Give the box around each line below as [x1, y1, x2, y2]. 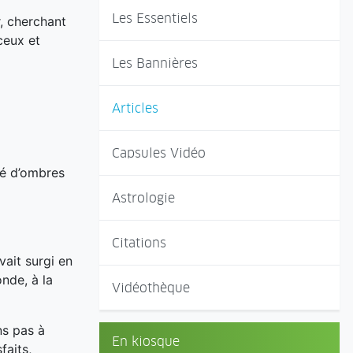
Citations [112, 235, 166, 250]
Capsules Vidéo [112, 145, 206, 160]
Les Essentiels [112, 10, 198, 25]
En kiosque [112, 333, 180, 348]
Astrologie [112, 190, 175, 205]
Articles [112, 100, 158, 115]
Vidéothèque [112, 280, 190, 295]
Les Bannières [112, 55, 198, 70]
